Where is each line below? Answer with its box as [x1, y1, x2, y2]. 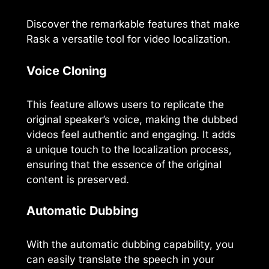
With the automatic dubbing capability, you [26, 238, 234, 251]
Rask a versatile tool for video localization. [26, 33, 231, 46]
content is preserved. [26, 173, 129, 186]
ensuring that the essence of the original [26, 158, 222, 171]
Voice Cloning [26, 63, 107, 78]
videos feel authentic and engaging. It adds [26, 128, 235, 141]
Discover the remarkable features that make [26, 18, 240, 31]
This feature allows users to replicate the [26, 98, 224, 110]
